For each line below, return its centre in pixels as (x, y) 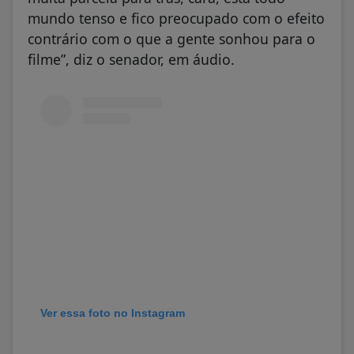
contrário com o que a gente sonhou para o (171, 38)
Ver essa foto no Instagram (113, 313)
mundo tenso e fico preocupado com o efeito (176, 18)
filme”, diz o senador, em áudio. (133, 59)
